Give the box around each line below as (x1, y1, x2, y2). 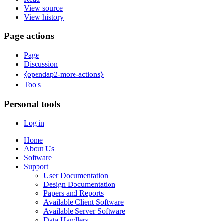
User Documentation (43, 171, 108, 180)
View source (24, 3, 63, 12)
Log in (24, 118, 44, 127)
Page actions (4, 31, 54, 41)
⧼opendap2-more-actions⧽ (24, 70, 104, 79)
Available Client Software (43, 197, 124, 206)
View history (24, 12, 64, 21)
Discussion (24, 60, 58, 69)
